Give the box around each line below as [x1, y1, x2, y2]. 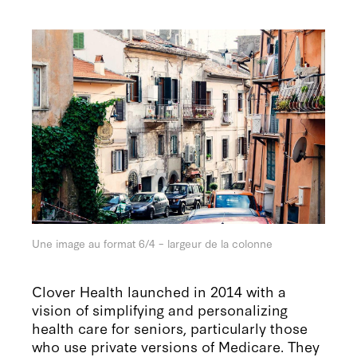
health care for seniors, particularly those [32, 317, 308, 339]
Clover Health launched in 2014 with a [32, 280, 287, 302]
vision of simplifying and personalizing [32, 299, 288, 320]
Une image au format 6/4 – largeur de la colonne [32, 235, 273, 252]
